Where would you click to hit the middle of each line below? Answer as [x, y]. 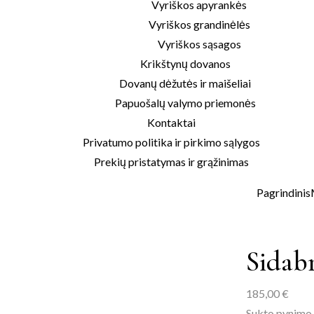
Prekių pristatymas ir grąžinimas [171, 162]
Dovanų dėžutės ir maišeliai [185, 83]
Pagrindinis [283, 192]
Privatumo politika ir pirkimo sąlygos [171, 142]
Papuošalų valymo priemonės [185, 103]
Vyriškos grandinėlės [199, 24]
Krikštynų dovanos [185, 63]
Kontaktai [171, 122]
